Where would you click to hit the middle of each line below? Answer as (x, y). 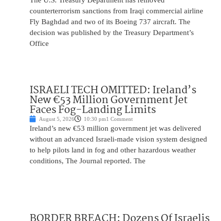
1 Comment (119, 119)
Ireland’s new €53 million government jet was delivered (115, 129)
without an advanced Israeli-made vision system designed (118, 139)
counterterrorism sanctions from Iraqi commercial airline (116, 11)
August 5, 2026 (57, 119)
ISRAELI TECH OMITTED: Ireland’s (113, 91)
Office (39, 44)
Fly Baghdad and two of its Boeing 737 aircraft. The (110, 22)
